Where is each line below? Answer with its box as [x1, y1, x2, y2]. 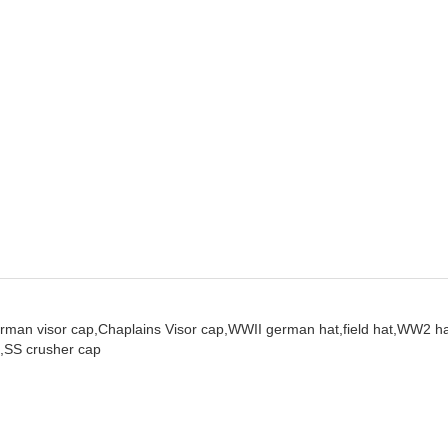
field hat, [343, 321, 397, 337]
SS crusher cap [4, 341, 101, 357]
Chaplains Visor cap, [98, 321, 228, 337]
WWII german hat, [228, 321, 343, 337]
